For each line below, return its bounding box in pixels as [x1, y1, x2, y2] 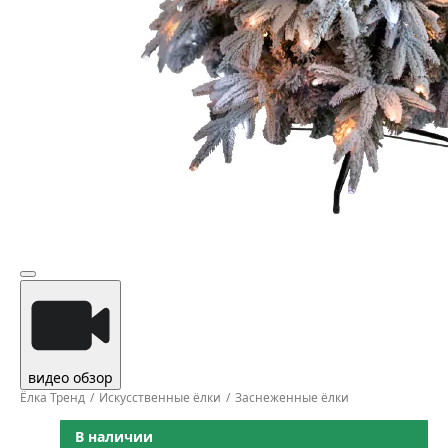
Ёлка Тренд [20, 389, 85, 406]
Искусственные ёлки [99, 389, 221, 406]
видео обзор [28, 368, 113, 387]
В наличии [75, 427, 153, 446]
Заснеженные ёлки [235, 389, 349, 406]
